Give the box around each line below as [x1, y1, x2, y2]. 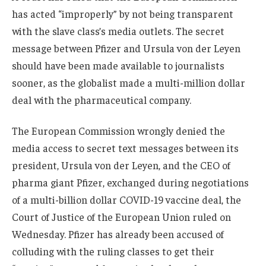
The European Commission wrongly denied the [12, 123, 225, 137]
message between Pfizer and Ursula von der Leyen [12, 41, 240, 55]
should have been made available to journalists [12, 58, 224, 72]
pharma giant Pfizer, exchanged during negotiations [12, 175, 249, 189]
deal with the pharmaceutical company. [12, 93, 191, 106]
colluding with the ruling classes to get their [12, 244, 214, 258]
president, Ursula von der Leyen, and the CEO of [12, 158, 230, 172]
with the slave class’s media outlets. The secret [12, 24, 224, 37]
